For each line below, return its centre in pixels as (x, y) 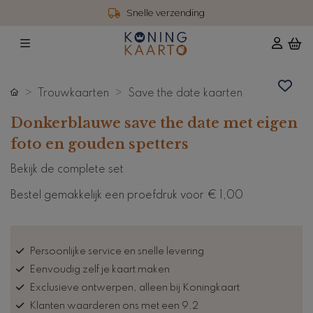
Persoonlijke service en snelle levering (117, 251)
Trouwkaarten (73, 93)
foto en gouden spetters (100, 144)
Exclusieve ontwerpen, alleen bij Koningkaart (134, 287)
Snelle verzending (166, 13)
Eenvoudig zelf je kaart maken (100, 269)
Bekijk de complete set (67, 169)
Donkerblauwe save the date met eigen (154, 123)
